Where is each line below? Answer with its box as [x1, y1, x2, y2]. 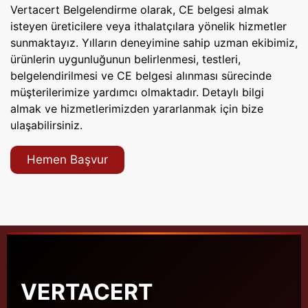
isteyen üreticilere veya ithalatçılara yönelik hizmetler [10, 19, 287, 33]
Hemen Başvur [27, 152, 108, 166]
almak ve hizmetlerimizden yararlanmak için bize [10, 101, 263, 115]
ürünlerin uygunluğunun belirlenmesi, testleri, [10, 52, 241, 66]
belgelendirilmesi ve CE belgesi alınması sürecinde [10, 68, 272, 82]
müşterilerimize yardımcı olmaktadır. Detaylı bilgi [10, 85, 264, 99]
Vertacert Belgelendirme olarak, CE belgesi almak [10, 2, 269, 16]
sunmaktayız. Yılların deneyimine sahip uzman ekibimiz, [10, 35, 298, 49]
